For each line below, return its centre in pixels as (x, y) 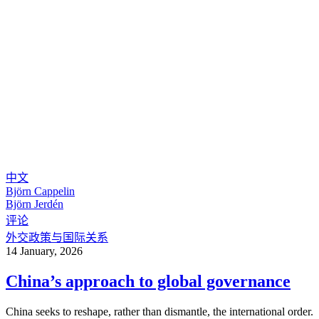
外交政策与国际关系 (57, 238)
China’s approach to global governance (148, 282)
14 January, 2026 (44, 251)
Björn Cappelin (40, 192)
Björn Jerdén (35, 204)
